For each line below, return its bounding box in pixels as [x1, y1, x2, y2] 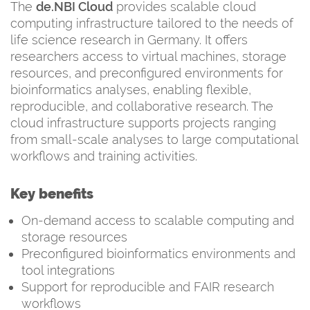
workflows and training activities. [10, 148, 197, 163]
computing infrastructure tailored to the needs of [10, 15, 293, 30]
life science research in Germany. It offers [10, 32, 248, 47]
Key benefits [10, 185, 93, 202]
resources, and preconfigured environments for [10, 65, 283, 80]
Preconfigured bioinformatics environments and [21, 246, 295, 261]
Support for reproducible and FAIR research [21, 279, 274, 294]
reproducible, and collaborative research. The [10, 98, 273, 113]
